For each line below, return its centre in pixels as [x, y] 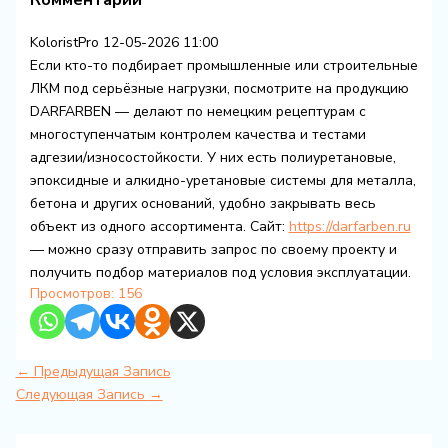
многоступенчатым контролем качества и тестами [197, 135]
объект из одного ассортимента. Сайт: [159, 227]
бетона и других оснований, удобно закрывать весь [202, 204]
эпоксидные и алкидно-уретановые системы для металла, [222, 181]
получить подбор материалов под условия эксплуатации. [220, 273]
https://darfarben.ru [349, 227]
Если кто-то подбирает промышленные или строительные [223, 66]
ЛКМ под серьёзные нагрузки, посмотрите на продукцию [219, 89]
